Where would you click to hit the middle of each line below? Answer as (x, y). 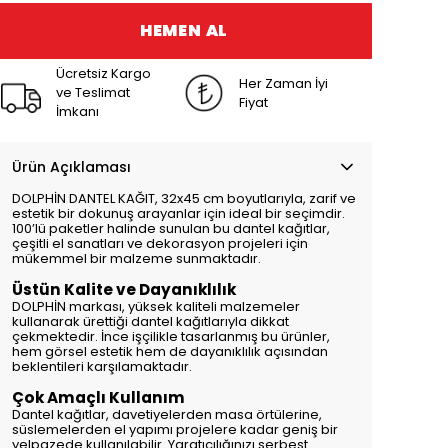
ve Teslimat (93, 92)
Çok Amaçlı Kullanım (98, 397)
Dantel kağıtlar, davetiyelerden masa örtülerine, (167, 414)
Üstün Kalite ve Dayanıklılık (124, 289)
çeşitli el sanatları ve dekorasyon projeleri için (160, 243)
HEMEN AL (184, 30)
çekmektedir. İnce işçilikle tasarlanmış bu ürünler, (171, 336)
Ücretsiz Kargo (103, 73)
